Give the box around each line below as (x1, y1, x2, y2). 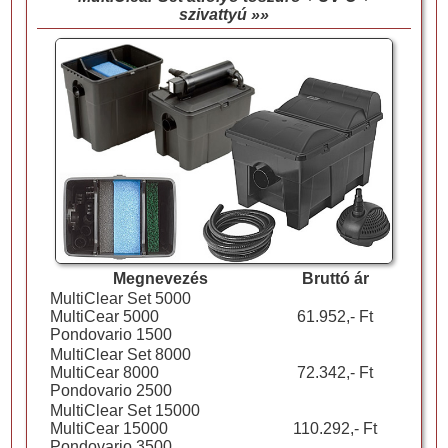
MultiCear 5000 (49, 308, 159, 326)
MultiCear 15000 (49, 420, 168, 438)
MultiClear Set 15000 (49, 402, 200, 420)
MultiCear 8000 (49, 364, 159, 382)
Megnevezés (112, 270, 208, 288)
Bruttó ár (301, 270, 369, 288)
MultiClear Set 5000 (49, 290, 191, 308)
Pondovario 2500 (49, 382, 172, 400)
